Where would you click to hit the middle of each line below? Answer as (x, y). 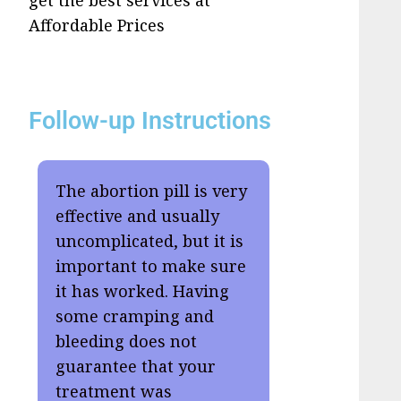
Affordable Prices (97, 26)
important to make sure (151, 266)
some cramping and (135, 316)
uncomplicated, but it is (150, 241)
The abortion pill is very (152, 191)
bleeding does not (127, 341)
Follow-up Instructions (150, 121)
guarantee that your (136, 367)
